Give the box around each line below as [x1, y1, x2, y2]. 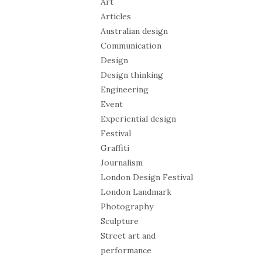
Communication [101, 40, 161, 51]
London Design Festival [101, 172, 193, 183]
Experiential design [101, 113, 176, 125]
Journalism [101, 157, 143, 168]
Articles [101, 11, 131, 22]
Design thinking [101, 70, 163, 81]
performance [101, 245, 151, 256]
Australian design [101, 26, 168, 37]
